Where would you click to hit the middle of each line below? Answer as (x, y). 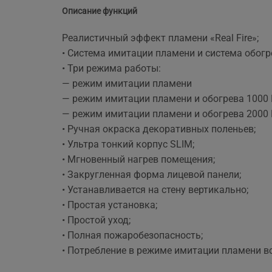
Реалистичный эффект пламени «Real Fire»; (160, 38)
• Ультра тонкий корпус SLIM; (128, 144)
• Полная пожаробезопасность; (132, 236)
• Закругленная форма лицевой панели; (151, 175)
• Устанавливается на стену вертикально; (155, 190)
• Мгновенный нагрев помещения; (138, 160)
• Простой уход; (96, 220)
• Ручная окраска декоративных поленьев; (159, 129)
